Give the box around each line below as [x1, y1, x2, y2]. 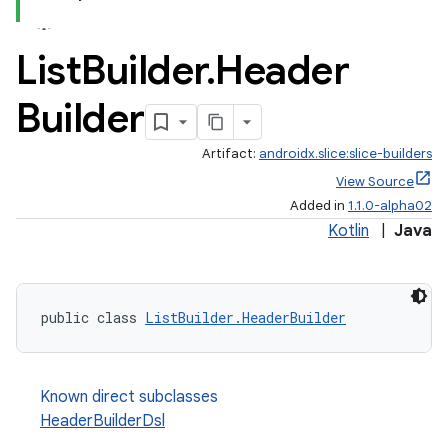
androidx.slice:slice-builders [259, 145, 432, 162]
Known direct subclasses [40, 387, 218, 407]
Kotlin [328, 221, 369, 241]
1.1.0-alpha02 [348, 197, 432, 214]
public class [41, 308, 145, 327]
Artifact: [202, 145, 259, 162]
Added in [290, 197, 348, 214]
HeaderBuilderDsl [40, 411, 165, 431]
